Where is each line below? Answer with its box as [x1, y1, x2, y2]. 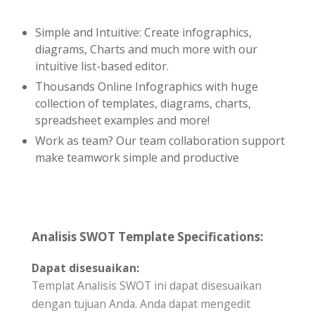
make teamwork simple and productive [35, 149, 239, 165]
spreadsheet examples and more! [35, 112, 210, 128]
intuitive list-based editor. [35, 58, 169, 74]
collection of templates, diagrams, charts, [35, 95, 251, 111]
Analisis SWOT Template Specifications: [32, 228, 264, 245]
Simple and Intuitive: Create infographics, [35, 24, 252, 40]
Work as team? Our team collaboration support [35, 132, 285, 148]
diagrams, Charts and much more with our [35, 41, 257, 57]
